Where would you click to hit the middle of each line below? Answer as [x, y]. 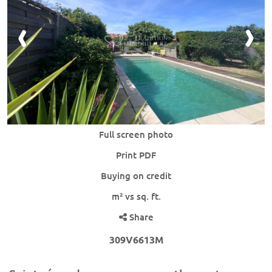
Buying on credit [136, 175]
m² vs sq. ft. [136, 196]
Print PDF [136, 155]
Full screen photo [136, 134]
